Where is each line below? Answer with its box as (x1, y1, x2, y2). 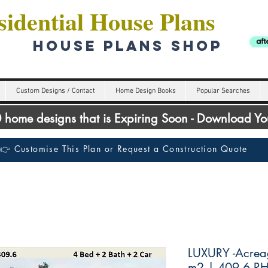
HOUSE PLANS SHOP (26, 36, 223, 54)
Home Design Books (115, 87, 176, 95)
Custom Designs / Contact (16, 87, 95, 95)
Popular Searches (196, 87, 250, 95)
